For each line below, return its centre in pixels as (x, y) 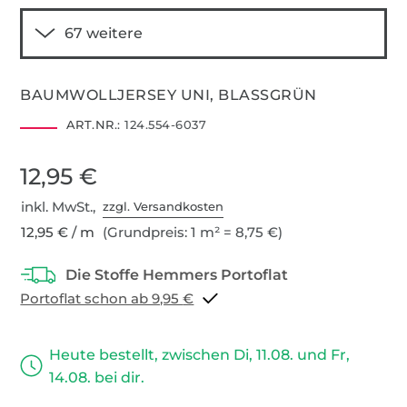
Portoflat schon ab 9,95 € (189, 298)
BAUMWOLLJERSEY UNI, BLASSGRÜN (169, 94)
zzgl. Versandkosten (164, 207)
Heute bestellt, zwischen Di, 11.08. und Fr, (200, 354)
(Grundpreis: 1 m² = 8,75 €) (191, 232)
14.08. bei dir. (97, 377)
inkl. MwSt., (62, 206)
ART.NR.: (93, 124)
